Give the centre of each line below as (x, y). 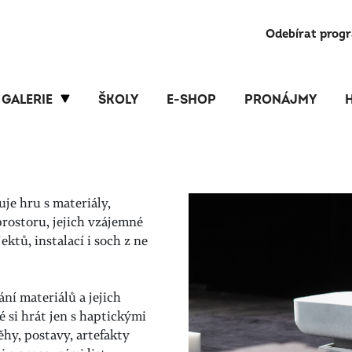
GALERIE (27, 100)
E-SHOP (191, 100)
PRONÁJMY (280, 100)
